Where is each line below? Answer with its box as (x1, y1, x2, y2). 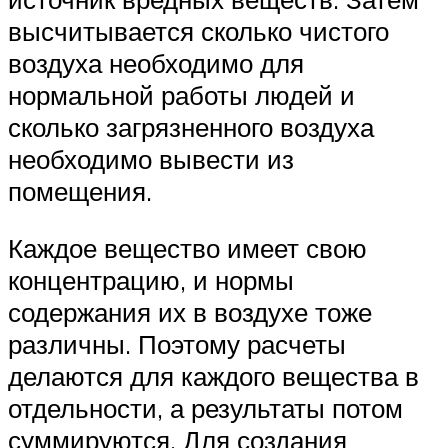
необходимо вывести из (8, 142, 294, 175)
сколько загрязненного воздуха (8, 110, 374, 143)
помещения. (8, 174, 152, 207)
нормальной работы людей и (8, 78, 355, 111)
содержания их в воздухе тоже (8, 296, 372, 329)
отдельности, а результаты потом (8, 392, 403, 425)
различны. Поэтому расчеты (8, 328, 346, 361)
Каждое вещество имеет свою (8, 232, 367, 265)
